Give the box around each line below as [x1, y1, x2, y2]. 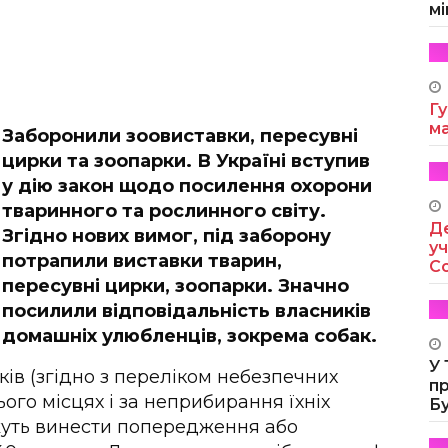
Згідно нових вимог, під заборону [2, 224, 331, 247]
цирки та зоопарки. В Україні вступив [2, 149, 370, 172]
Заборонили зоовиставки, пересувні [2, 124, 358, 147]
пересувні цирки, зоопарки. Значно [2, 274, 349, 297]
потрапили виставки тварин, [2, 249, 282, 272]
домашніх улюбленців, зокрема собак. [2, 324, 377, 347]
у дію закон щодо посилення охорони [2, 174, 372, 197]
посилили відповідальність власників [2, 299, 371, 322]
